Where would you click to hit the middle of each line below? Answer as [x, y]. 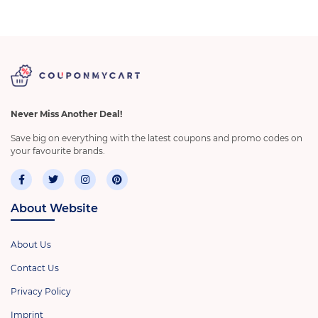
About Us [31, 244]
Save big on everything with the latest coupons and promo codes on [157, 138]
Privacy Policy [41, 291]
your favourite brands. [58, 150]
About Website [54, 208]
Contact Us [35, 268]
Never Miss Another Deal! [66, 114]
